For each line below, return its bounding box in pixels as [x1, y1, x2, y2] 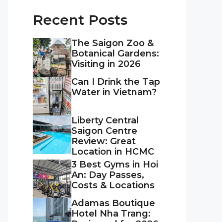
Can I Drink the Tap [71, 76, 160, 87]
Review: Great [71, 136, 136, 147]
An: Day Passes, [71, 169, 144, 180]
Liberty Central [71, 115, 139, 126]
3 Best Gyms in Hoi [71, 159, 158, 170]
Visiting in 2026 [71, 58, 141, 69]
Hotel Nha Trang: [71, 208, 151, 219]
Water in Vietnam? [71, 87, 157, 98]
